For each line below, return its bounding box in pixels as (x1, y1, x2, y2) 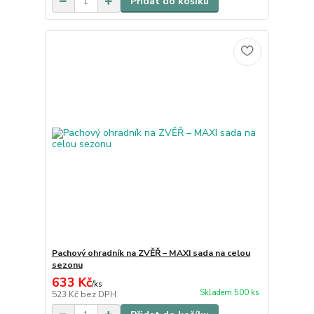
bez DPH (80, 288, 116, 300)
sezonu (51, 259, 83, 271)
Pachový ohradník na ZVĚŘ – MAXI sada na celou (51, 247, 250, 259)
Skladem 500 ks (199, 287, 259, 298)
